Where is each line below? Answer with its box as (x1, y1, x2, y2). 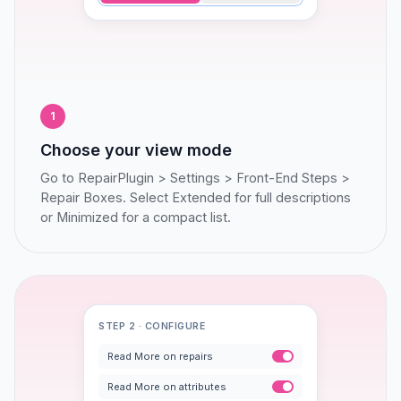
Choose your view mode (40, 141, 232, 159)
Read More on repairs (107, 349, 213, 363)
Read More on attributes (107, 380, 226, 393)
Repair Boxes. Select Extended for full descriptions (40, 190, 351, 205)
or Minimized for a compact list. (40, 209, 231, 225)
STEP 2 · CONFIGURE (98, 320, 206, 332)
